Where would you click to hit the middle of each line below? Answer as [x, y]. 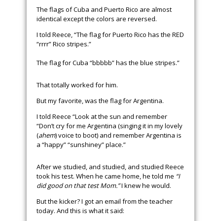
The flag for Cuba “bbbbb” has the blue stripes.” [108, 63]
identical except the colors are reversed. [97, 18]
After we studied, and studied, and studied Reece [110, 167]
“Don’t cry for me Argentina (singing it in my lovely [110, 126]
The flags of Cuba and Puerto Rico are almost [104, 9]
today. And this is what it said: [80, 211]
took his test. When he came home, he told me [106, 176]
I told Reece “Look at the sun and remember [102, 116]
